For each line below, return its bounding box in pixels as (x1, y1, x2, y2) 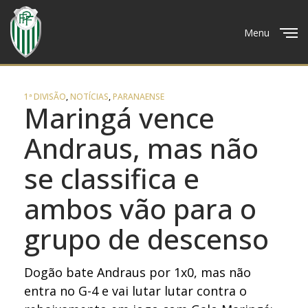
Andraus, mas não (24, 129, 258, 167)
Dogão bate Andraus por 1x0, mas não (24, 264, 252, 280)
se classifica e (24, 159, 199, 197)
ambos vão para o (24, 190, 256, 228)
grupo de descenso (24, 220, 269, 258)
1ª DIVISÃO (24, 91, 66, 102)
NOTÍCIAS (70, 91, 109, 102)
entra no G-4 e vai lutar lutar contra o (24, 283, 247, 299)
